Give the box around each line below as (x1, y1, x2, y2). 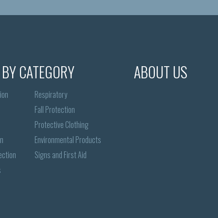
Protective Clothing (34, 118, 89, 130)
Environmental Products (34, 133, 101, 145)
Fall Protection (34, 103, 75, 115)
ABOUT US (134, 61, 188, 83)
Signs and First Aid (34, 148, 87, 161)
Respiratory (34, 88, 67, 100)
